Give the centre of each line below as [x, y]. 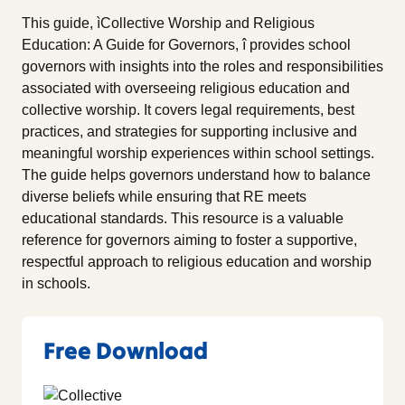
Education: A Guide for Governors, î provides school [186, 44]
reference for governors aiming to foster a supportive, [189, 240]
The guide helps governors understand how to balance [196, 174]
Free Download [126, 350]
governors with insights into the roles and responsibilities [202, 66]
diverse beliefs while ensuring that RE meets [164, 196]
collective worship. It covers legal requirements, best [188, 109]
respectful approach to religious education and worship [197, 261]
